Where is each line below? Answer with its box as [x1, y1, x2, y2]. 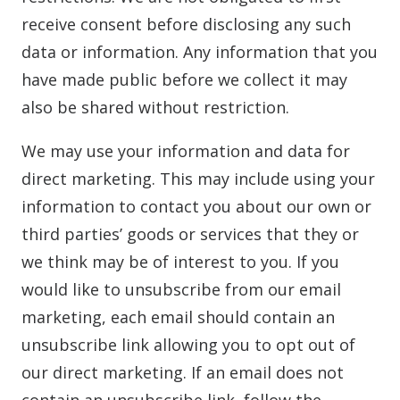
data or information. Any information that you [21, 41, 378, 62]
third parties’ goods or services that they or [21, 223, 359, 245]
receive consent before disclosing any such [21, 13, 351, 35]
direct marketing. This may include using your [21, 168, 375, 189]
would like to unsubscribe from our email [21, 279, 341, 300]
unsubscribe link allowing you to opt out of [21, 334, 355, 355]
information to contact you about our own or [21, 196, 371, 217]
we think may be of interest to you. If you [21, 251, 339, 272]
